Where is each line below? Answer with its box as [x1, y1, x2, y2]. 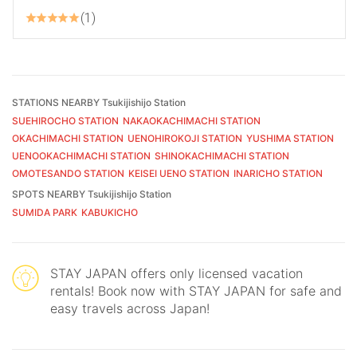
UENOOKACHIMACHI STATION [12, 149, 151, 162]
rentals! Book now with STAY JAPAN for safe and [50, 282, 342, 299]
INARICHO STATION [233, 167, 323, 179]
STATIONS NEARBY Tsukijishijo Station [12, 96, 186, 108]
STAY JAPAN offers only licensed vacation [50, 265, 303, 281]
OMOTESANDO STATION [12, 167, 124, 179]
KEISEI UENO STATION [128, 167, 229, 179]
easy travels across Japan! [50, 300, 210, 316]
